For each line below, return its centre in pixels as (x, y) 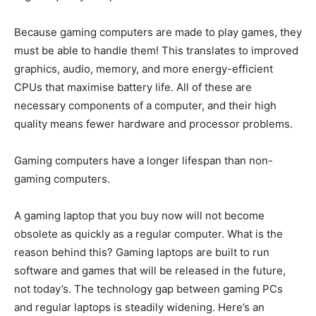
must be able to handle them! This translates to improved (156, 51)
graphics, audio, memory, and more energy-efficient (144, 69)
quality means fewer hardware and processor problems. (153, 124)
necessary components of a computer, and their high (145, 106)
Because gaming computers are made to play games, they (158, 32)
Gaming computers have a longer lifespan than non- (144, 161)
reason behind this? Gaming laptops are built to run (142, 253)
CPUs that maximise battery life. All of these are (133, 87)
